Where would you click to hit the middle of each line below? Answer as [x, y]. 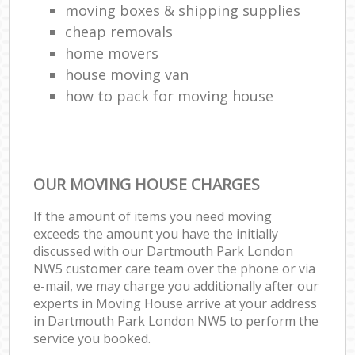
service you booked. [92, 338]
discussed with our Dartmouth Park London [164, 251]
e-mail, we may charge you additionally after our [176, 286]
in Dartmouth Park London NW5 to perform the [176, 321]
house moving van [127, 74]
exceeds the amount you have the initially [156, 233]
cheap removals [119, 31]
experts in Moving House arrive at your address [176, 303]
